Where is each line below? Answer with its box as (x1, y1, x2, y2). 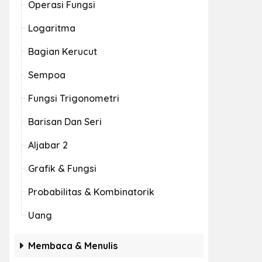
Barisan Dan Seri (28, 116, 102, 127)
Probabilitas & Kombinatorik (28, 186, 154, 198)
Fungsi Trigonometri (28, 92, 119, 104)
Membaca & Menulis (28, 240, 118, 251)
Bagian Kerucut (28, 46, 97, 57)
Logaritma (28, 22, 75, 34)
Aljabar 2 (28, 139, 68, 151)
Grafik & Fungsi (28, 163, 96, 174)
